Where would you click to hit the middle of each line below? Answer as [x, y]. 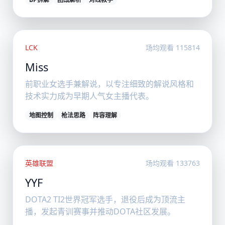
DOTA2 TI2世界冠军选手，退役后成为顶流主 [105, 199]
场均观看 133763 [173, 163]
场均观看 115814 [173, 48]
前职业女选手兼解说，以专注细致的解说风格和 [110, 84]
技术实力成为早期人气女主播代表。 [90, 96]
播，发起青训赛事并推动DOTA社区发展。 [100, 211]
